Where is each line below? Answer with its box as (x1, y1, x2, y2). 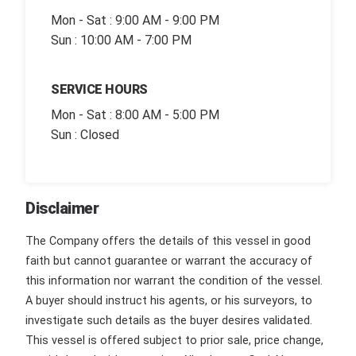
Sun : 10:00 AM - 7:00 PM (51, 33, 192, 48)
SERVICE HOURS (51, 82, 148, 98)
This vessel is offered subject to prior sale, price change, (25, 333, 323, 347)
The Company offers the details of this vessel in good (25, 234, 311, 248)
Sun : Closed (51, 126, 119, 142)
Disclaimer (25, 198, 99, 218)
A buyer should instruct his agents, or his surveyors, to (25, 293, 312, 308)
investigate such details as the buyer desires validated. (25, 313, 312, 327)
